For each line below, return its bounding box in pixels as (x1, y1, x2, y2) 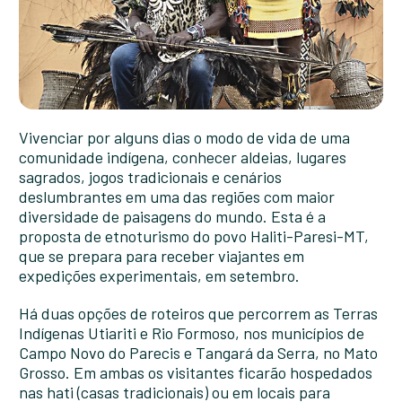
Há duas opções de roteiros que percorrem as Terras (18, 303, 378, 324)
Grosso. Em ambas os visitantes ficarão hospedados (18, 363, 372, 383)
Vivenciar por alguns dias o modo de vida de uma (18, 127, 350, 148)
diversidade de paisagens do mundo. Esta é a (18, 206, 326, 227)
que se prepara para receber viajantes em (18, 246, 304, 267)
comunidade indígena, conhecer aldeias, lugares (18, 147, 346, 168)
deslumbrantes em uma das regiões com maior (18, 187, 335, 207)
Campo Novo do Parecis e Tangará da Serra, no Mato (18, 343, 378, 363)
